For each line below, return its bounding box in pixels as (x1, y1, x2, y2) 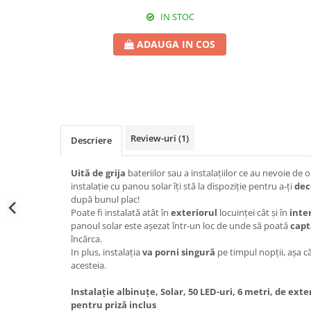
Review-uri (131, 132, 178, 145)
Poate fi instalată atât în (71, 206, 171, 219)
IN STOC (158, 10, 194, 24)
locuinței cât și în (217, 206, 289, 219)
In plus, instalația (71, 246, 142, 259)
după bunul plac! (71, 193, 140, 206)
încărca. (71, 233, 102, 246)
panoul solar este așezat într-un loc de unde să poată (71, 219, 290, 233)
